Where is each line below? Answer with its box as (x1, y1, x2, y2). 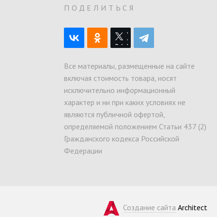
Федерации (64, 146, 102, 156)
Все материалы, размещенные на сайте (64, 61, 195, 71)
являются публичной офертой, (64, 109, 165, 120)
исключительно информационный (64, 85, 175, 95)
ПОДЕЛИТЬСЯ (64, 3, 136, 13)
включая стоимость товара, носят (64, 73, 177, 83)
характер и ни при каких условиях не (64, 97, 186, 108)
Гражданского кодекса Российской (64, 134, 179, 144)
